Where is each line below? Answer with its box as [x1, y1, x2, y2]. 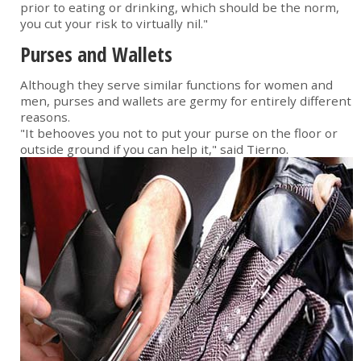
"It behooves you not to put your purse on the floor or [20, 125, 338, 142]
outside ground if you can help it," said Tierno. [20, 141, 288, 158]
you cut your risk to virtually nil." [20, 15, 208, 32]
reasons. [20, 109, 70, 126]
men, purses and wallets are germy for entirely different [20, 93, 351, 110]
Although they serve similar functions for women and [20, 77, 333, 93]
